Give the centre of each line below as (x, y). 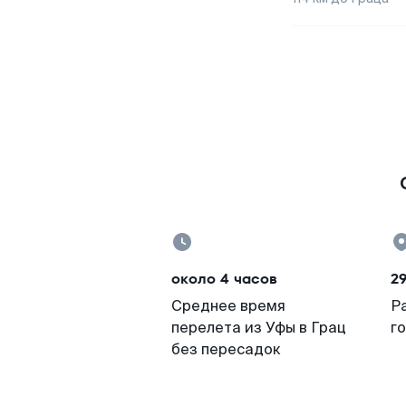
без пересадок (226, 349)
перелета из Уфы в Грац (259, 328)
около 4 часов (224, 279)
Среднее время (228, 306)
